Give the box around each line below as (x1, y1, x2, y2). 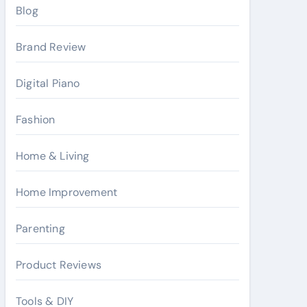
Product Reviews (16, 258, 101, 272)
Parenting (16, 221, 65, 236)
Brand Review (16, 40, 86, 54)
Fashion (16, 112, 56, 127)
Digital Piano (16, 76, 80, 90)
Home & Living (16, 149, 90, 163)
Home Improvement (16, 185, 118, 199)
